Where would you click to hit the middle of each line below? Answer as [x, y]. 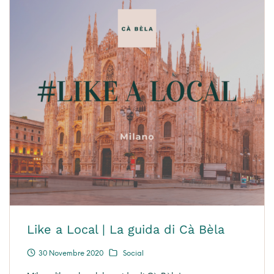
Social [133, 253]
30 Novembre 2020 [71, 253]
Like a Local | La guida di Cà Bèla [126, 230]
